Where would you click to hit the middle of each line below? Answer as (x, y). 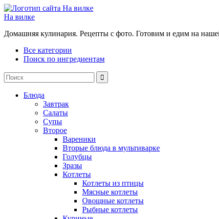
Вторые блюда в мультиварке (111, 148)
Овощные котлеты (113, 201)
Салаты (55, 113)
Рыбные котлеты (110, 209)
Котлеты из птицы (113, 183)
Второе (55, 130)
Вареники (79, 139)
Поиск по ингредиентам (64, 59)
